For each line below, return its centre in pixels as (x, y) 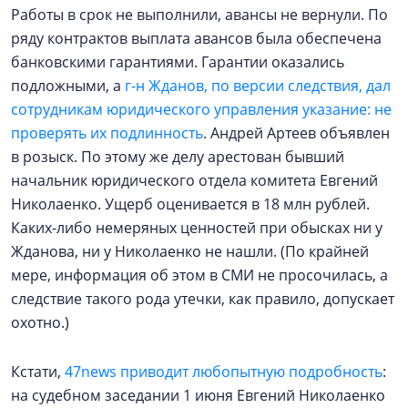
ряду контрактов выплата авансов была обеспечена (196, 38)
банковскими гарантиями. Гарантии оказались (178, 62)
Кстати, (38, 372)
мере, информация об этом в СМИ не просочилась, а (199, 275)
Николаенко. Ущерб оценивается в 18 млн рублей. (190, 204)
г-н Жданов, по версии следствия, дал (258, 86)
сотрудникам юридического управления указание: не (201, 109)
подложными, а (68, 86)
